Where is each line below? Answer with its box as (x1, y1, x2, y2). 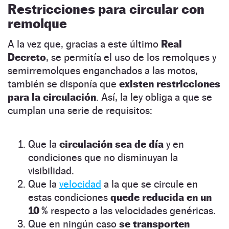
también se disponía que (8, 77, 119, 90)
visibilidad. (28, 164, 74, 177)
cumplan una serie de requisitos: (8, 104, 152, 117)
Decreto (8, 51, 46, 63)
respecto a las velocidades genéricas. (48, 204, 216, 217)
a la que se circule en (101, 177, 198, 190)
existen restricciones (119, 77, 220, 90)
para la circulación (8, 90, 96, 103)
